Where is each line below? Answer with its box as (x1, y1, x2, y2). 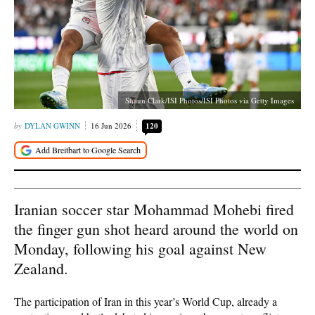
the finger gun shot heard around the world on (14, 218, 298, 239)
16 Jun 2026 (91, 120, 131, 131)
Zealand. (14, 257, 68, 278)
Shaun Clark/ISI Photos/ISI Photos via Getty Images (125, 95, 294, 105)
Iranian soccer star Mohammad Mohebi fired (14, 198, 294, 219)
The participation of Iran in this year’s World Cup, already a (14, 293, 277, 309)
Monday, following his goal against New (14, 238, 266, 259)
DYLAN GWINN (25, 120, 80, 131)
